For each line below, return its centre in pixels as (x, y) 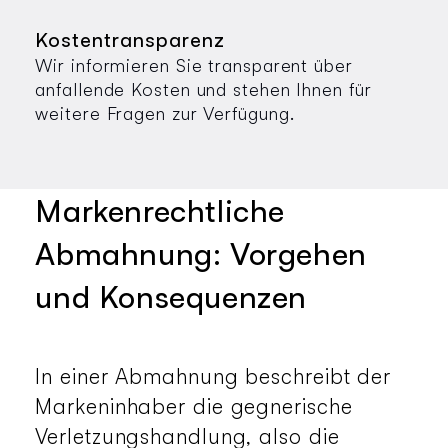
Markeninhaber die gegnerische (194, 406)
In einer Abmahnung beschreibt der (213, 376)
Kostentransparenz (130, 39)
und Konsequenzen (171, 296)
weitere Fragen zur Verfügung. (165, 113)
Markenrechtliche (160, 210)
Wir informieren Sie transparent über (194, 65)
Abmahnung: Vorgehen (201, 253)
